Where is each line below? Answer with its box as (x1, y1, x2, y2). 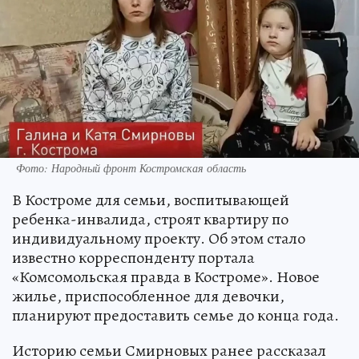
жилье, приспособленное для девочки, (12, 284, 284, 307)
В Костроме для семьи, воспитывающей (12, 188, 289, 211)
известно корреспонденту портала (12, 246, 255, 268)
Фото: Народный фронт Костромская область (16, 159, 246, 175)
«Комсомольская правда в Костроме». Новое (12, 265, 320, 288)
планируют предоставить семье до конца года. (12, 304, 339, 326)
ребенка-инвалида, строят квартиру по (12, 208, 288, 230)
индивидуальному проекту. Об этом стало (12, 227, 305, 249)
